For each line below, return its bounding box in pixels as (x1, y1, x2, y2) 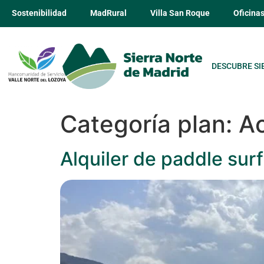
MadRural (90, 8, 127, 18)
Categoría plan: (60, 109, 239, 138)
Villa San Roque (150, 8, 210, 18)
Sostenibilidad (12, 8, 67, 18)
